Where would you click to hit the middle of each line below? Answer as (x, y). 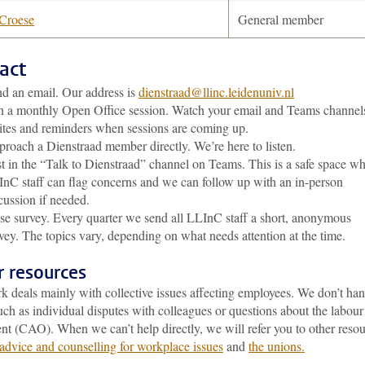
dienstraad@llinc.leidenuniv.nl (216, 92)
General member (281, 19)
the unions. (277, 346)
